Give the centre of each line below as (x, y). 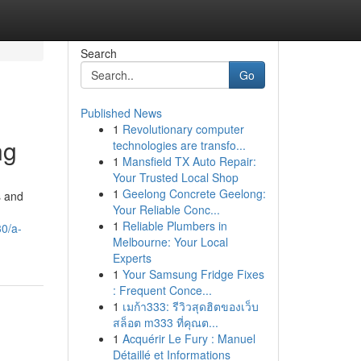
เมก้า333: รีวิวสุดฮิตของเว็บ (190, 306)
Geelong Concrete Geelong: (194, 193)
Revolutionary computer (183, 129)
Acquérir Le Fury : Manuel (189, 338)
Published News (121, 113)
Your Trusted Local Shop (175, 177)
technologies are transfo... (179, 145)
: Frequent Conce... (162, 290)
